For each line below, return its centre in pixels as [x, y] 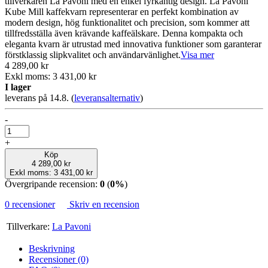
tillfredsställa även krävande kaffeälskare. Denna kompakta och [124, 33]
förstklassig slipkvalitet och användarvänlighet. [93, 54]
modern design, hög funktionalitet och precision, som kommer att [127, 22]
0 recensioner [30, 204]
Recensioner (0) [59, 259]
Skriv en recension [103, 204]
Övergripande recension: [52, 184]
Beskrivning [52, 248]
